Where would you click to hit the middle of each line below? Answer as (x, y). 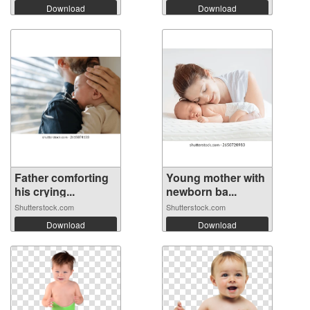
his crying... (45, 192)
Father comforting (62, 178)
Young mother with (216, 178)
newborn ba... (201, 192)
